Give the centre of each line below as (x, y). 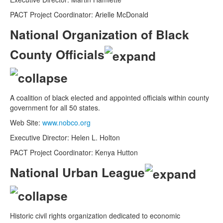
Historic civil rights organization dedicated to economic (95, 215)
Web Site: (26, 122)
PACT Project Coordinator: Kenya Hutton (74, 152)
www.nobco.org (66, 122)
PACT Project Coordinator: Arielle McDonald (79, 14)
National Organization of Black (100, 34)
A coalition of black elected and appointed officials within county (110, 97)
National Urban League (77, 172)
